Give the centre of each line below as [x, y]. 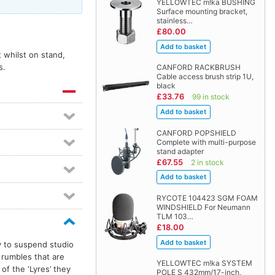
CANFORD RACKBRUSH [198, 68]
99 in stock [211, 97]
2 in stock [207, 162]
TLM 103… [175, 216]
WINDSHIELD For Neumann [203, 207]
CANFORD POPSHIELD [196, 133]
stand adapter [180, 151]
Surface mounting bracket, [202, 12]
